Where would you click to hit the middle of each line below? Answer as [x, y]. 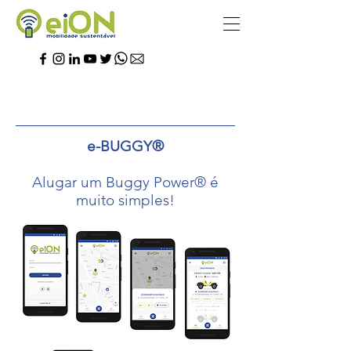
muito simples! [125, 200]
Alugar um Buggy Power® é [125, 182]
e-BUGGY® [125, 146]
